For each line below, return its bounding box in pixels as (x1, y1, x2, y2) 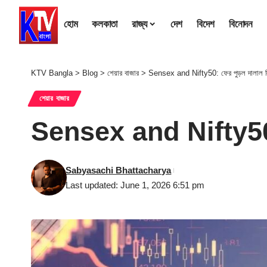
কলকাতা (92, 18, 117, 30)
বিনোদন (228, 18, 253, 30)
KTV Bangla (31, 69, 73, 77)
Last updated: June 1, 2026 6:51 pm (66, 180, 205, 191)
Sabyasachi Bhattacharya (66, 165, 172, 176)
